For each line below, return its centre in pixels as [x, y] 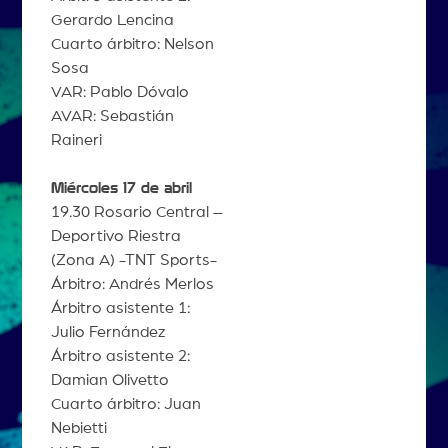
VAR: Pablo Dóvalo [119, 92]
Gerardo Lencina [112, 20]
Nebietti [78, 428]
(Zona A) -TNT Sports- [133, 260]
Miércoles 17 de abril [121, 188]
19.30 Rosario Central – [136, 212]
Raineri [76, 140]
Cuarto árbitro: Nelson [132, 44]
